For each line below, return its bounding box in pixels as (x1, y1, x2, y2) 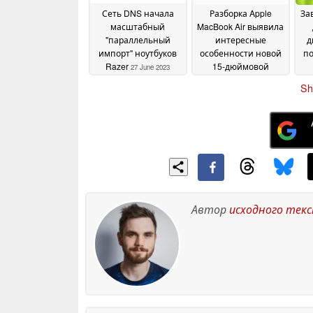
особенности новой (199, 47, 282, 59)
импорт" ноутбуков (99, 47, 177, 59)
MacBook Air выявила (197, 20, 284, 33)
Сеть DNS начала (101, 7, 174, 20)
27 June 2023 (131, 62, 170, 73)
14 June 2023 (238, 75, 277, 86)
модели (204, 73, 238, 86)
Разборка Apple (209, 7, 272, 20)
